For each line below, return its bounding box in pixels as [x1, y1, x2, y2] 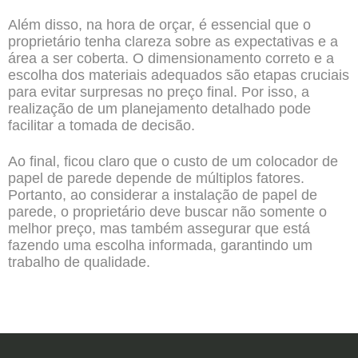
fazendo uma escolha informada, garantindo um [8, 237, 312, 253]
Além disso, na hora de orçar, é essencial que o [8, 17, 311, 33]
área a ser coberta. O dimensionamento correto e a [8, 50, 334, 66]
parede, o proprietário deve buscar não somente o [8, 204, 327, 220]
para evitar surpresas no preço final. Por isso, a [8, 84, 309, 100]
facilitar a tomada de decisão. [8, 117, 195, 133]
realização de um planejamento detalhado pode [8, 101, 311, 117]
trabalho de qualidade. [8, 254, 150, 270]
